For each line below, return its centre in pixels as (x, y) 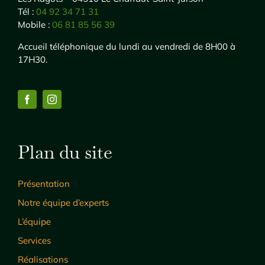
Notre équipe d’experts (63, 203)
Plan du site (65, 152)
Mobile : (35, 25)
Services (34, 241)
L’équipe (34, 222)
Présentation (43, 184)
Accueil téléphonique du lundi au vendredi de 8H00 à (126, 47)
